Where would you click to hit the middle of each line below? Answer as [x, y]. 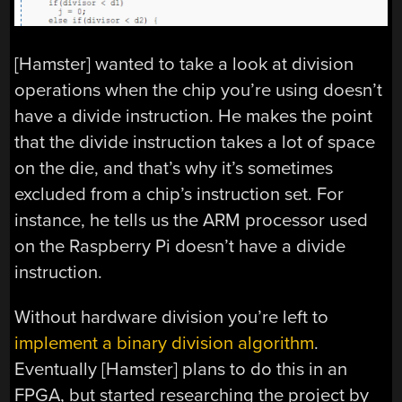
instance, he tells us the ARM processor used [192, 221]
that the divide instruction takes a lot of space [195, 143]
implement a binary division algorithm [165, 343]
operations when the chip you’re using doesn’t [199, 91]
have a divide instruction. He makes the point [194, 117]
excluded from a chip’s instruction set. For [179, 195]
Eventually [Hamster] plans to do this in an [181, 369]
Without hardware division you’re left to [172, 317]
